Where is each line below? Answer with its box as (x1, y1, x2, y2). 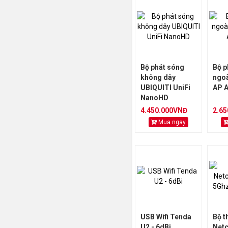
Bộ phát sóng (140, 63, 184, 71)
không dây (140, 73, 176, 81)
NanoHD (140, 94, 168, 102)
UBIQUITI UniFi (140, 83, 190, 92)
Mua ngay (157, 119, 186, 126)
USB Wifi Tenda (140, 213, 191, 221)
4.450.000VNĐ (140, 106, 187, 115)
